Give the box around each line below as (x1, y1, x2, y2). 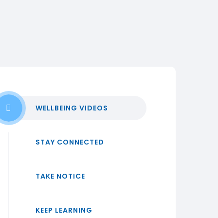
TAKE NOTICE (36, 171, 85, 181)
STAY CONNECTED (36, 137, 104, 147)
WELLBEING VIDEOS (36, 103, 108, 113)
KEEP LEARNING (36, 205, 92, 215)
